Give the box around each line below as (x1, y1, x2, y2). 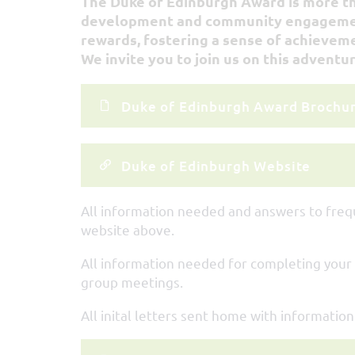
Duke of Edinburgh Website (121, 156, 311, 175)
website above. (81, 220, 174, 238)
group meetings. (81, 273, 183, 290)
